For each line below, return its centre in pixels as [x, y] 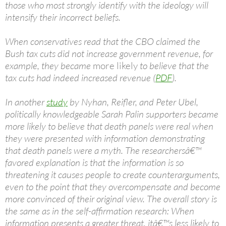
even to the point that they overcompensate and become [113, 187]
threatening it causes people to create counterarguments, [112, 175]
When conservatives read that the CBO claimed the [103, 41]
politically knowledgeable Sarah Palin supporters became [112, 114]
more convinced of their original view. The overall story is [111, 199]
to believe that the [173, 66]
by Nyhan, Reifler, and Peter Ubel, [133, 102]
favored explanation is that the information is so [94, 162]
